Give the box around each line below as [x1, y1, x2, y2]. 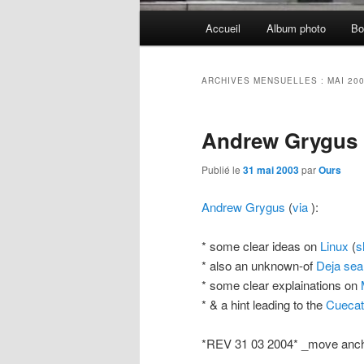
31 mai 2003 [243, 162, 299, 178]
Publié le [201, 162, 243, 177]
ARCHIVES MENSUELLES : [201, 75, 327, 87]
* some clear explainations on [201, 275, 361, 293]
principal [140, 31, 184, 49]
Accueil [206, 20, 241, 37]
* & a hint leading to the [201, 295, 326, 313]
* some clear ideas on [201, 236, 320, 254]
